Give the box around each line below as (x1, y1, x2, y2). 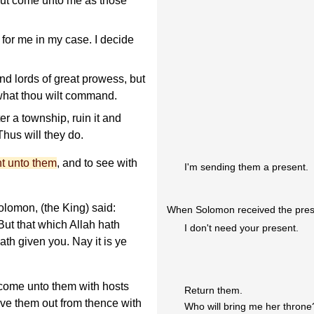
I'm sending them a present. (184, 161, 309, 172)
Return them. (184, 284, 243, 296)
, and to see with (57, 157, 137, 170)
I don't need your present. (184, 221, 299, 233)
